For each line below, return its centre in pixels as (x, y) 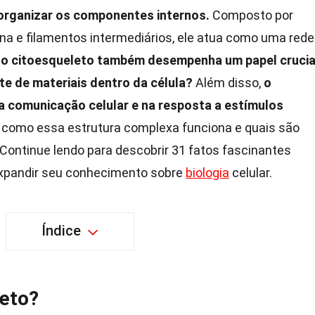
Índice (61, 231)
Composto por (251, 15)
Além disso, (228, 83)
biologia (207, 173)
